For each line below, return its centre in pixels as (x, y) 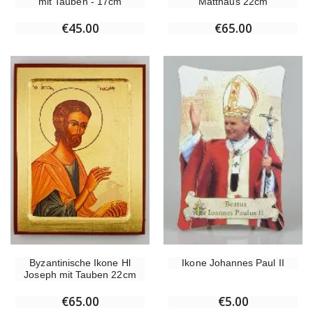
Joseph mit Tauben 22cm (80, 274)
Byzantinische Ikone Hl (80, 262)
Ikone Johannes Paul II (233, 262)
